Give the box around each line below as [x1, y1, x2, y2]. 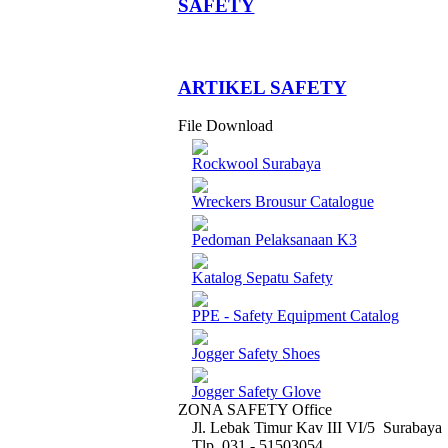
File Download [177, 117, 273, 134]
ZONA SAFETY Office [177, 401, 332, 418]
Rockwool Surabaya [191, 155, 321, 172]
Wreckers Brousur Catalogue [191, 193, 374, 210]
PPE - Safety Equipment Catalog [191, 307, 399, 324]
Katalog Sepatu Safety [191, 269, 333, 286]
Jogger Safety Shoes [191, 345, 320, 362]
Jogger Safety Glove [191, 383, 321, 400]
